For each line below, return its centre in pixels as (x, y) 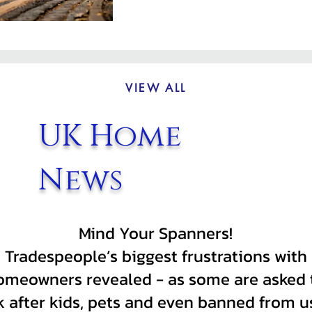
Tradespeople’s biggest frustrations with (156, 256)
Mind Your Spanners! (156, 233)
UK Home (110, 136)
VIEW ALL (156, 88)
